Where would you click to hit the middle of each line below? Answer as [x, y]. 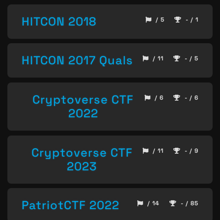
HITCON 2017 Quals [77, 60]
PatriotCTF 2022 [70, 205]
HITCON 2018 [59, 21]
